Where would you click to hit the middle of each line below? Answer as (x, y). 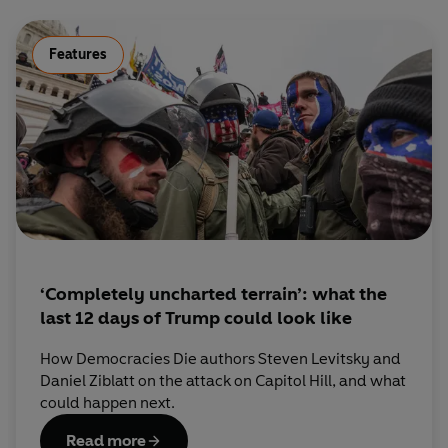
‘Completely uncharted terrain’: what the (213, 293)
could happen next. (107, 402)
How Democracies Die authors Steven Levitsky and (220, 358)
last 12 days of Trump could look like (196, 317)
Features (78, 54)
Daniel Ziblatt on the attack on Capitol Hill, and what (223, 380)
